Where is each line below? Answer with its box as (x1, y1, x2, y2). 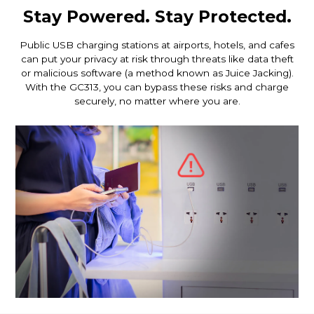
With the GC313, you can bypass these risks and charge (25, 81, 289, 93)
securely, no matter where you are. (74, 95, 240, 107)
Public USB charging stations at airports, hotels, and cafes (20, 39, 294, 51)
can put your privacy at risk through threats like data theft (20, 53, 294, 65)
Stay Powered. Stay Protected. (22, 6, 292, 27)
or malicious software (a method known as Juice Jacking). (20, 67, 294, 79)
